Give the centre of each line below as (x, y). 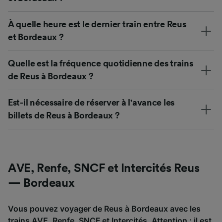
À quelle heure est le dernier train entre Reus (97, 24)
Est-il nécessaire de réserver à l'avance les (91, 102)
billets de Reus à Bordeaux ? (64, 115)
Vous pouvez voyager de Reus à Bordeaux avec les (104, 208)
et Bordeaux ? (36, 37)
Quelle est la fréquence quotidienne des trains (101, 63)
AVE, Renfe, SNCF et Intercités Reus (104, 168)
